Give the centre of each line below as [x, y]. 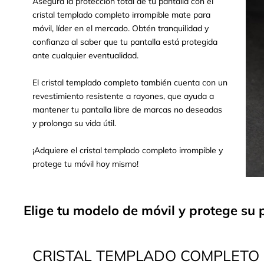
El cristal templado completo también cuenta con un [130, 82]
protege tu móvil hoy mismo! [85, 164]
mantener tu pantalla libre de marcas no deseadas [127, 110]
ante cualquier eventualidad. [85, 55]
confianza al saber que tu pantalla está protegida [125, 42]
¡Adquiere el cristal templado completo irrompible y [128, 150]
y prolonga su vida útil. [74, 123]
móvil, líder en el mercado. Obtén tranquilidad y [121, 28]
